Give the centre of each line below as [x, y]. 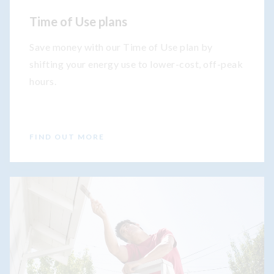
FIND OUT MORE [67, 137]
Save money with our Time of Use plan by [121, 47]
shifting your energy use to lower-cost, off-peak [136, 64]
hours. [43, 81]
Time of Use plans [78, 22]
